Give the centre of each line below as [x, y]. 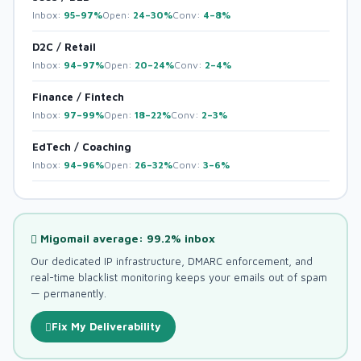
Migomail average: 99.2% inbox [126, 238]
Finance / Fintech [78, 96]
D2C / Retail [64, 46]
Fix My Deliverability [106, 326]
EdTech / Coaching [81, 146]
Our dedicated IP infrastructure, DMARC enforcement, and [171, 261]
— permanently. [68, 293]
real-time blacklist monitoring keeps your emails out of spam [178, 277]
